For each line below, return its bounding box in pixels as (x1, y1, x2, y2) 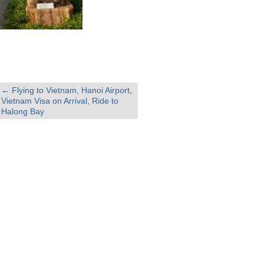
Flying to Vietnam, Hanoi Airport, (9, 85, 132, 95)
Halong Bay (1, 107, 44, 116)
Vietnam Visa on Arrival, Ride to (1, 96, 118, 105)
